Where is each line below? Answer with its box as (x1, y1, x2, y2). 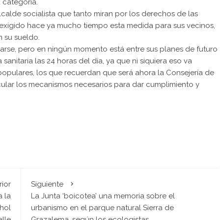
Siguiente (30, 180, 63, 189)
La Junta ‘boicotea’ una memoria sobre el (30, 192, 175, 200)
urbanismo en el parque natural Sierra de (30, 203, 174, 212)
